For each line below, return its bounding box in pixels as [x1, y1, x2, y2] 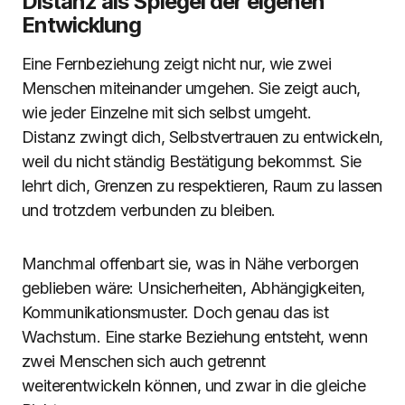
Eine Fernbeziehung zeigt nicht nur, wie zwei [22, 54, 332, 73]
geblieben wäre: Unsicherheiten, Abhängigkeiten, [22, 278, 365, 297]
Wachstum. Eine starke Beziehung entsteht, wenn [22, 327, 368, 346]
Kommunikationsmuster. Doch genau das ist [22, 303, 329, 322]
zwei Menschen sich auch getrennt [22, 352, 266, 371]
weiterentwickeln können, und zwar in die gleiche [22, 376, 366, 395]
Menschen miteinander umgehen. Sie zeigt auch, [22, 79, 361, 98]
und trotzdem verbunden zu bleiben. [22, 201, 276, 220]
